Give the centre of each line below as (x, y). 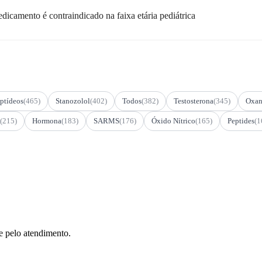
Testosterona (194, 101)
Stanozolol (73, 101)
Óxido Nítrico (173, 120)
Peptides (241, 120)
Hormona (47, 120)
